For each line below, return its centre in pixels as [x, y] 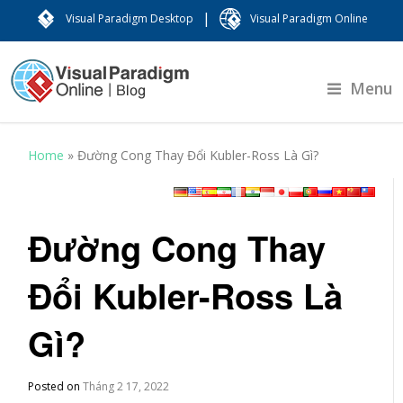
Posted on [56, 386]
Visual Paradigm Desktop [130, 18]
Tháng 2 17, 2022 [126, 386]
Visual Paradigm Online [309, 18]
